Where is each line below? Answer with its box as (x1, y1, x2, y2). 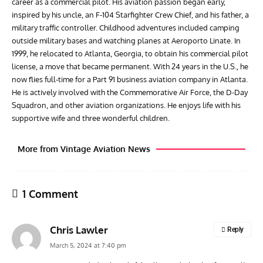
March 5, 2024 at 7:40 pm (50, 241, 126, 249)
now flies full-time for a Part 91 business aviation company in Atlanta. (12, 74, 248, 84)
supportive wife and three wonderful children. (12, 113, 170, 123)
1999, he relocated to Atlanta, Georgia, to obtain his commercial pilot (12, 48, 248, 58)
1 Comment (22, 187, 78, 200)
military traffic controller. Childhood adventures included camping (12, 22, 240, 32)
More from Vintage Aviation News (18, 143, 150, 154)
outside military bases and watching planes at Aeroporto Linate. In (12, 35, 241, 45)
